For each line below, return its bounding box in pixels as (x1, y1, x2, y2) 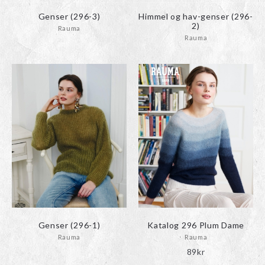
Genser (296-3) (38, 11, 101, 22)
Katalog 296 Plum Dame (147, 220, 244, 231)
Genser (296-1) (38, 220, 101, 231)
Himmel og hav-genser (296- (138, 11, 253, 22)
